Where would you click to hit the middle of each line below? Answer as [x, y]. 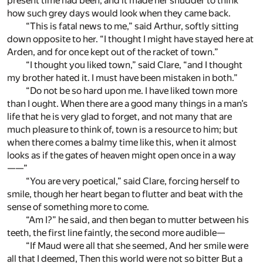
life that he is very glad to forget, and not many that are [119, 117]
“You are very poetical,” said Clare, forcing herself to [133, 181]
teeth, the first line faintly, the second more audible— [116, 233]
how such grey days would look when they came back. [119, 14]
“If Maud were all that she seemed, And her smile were [137, 246]
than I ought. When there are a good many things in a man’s [127, 104]
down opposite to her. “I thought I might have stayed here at [130, 39]
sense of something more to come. [78, 207]
